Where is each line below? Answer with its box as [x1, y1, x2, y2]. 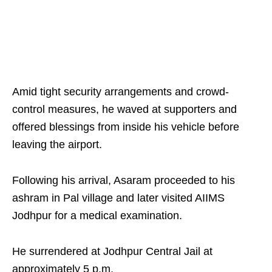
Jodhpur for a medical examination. [12, 209, 182, 222]
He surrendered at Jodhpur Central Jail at [12, 245, 212, 257]
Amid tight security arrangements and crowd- [12, 86, 229, 98]
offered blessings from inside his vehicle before [12, 121, 239, 133]
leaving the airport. [12, 138, 102, 151]
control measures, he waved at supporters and [12, 103, 237, 115]
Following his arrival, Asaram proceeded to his [12, 174, 235, 186]
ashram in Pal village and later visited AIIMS [12, 192, 225, 204]
